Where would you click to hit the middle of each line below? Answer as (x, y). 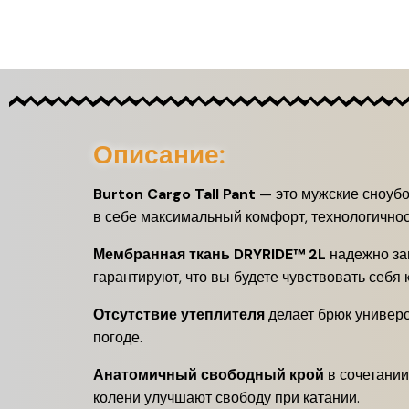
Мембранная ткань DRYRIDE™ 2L (210, 254)
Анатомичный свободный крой (209, 374)
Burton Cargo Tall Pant (174, 194)
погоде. (118, 337)
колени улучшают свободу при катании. (226, 397)
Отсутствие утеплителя (179, 314)
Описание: (159, 154)
